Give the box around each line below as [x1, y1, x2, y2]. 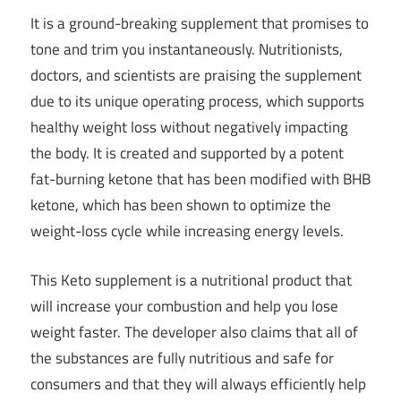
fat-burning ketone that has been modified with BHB [30, 167, 371, 192]
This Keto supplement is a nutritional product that [30, 268, 352, 292]
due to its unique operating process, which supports [30, 90, 364, 114]
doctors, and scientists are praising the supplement [30, 64, 362, 88]
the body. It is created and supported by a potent [30, 141, 344, 166]
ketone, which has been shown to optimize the [30, 193, 331, 218]
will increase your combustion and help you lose [30, 294, 338, 318]
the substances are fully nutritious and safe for [30, 346, 334, 370]
